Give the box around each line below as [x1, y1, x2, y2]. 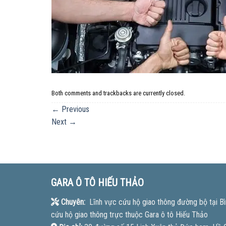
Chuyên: [59, 197, 85, 207]
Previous [60, 104, 89, 115]
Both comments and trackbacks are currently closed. [51, 89, 185, 97]
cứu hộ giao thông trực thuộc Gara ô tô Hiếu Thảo [50, 210, 208, 220]
